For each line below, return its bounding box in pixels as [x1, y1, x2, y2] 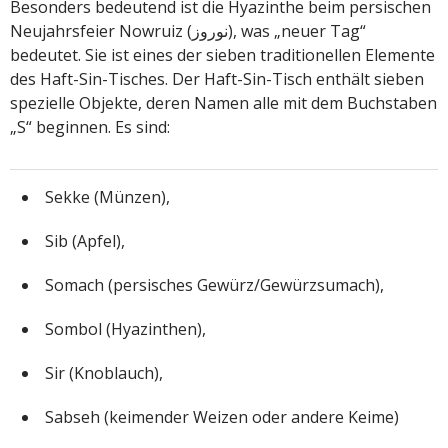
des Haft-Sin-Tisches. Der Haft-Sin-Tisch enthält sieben [10, 67, 424, 90]
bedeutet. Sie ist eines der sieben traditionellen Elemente [10, 43, 435, 66]
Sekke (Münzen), [45, 185, 170, 208]
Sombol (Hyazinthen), [45, 317, 206, 340]
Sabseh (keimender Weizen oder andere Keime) [45, 405, 399, 428]
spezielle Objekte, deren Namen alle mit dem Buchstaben [10, 91, 437, 114]
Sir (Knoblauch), [45, 361, 163, 384]
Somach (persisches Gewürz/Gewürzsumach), [45, 273, 384, 296]
